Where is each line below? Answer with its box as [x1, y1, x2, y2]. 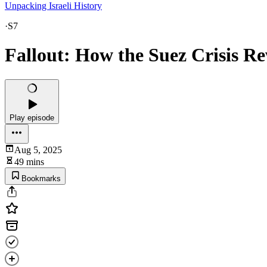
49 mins [14, 156, 44, 167]
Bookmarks [21, 173, 61, 183]
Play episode [10, 113, 54, 122]
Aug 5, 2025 [14, 144, 62, 155]
